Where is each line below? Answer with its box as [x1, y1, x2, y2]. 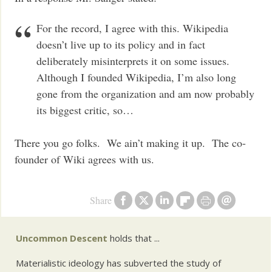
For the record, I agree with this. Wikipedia [36, 20, 229, 35]
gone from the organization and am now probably [36, 86, 255, 101]
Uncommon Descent [16, 232, 108, 245]
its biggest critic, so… [36, 102, 134, 117]
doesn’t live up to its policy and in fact [36, 36, 206, 52]
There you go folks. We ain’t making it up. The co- [15, 135, 246, 150]
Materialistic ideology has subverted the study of [16, 256, 222, 269]
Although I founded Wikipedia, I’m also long [36, 69, 237, 84]
